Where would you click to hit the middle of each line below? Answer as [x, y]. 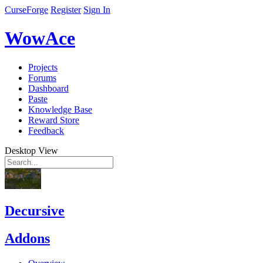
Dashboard [48, 88]
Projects [43, 67]
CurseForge [26, 10]
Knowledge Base [60, 109]
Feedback [46, 130]
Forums [42, 77]
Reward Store [54, 120]
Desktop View [31, 150]
